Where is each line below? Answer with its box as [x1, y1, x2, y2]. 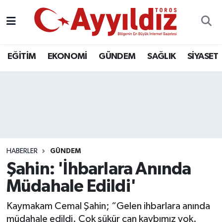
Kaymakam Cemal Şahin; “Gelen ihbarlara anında [6, 201, 210, 211]
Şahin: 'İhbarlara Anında [6, 161, 191, 178]
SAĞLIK [147, 52, 176, 61]
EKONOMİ [47, 52, 87, 61]
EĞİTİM [7, 52, 36, 61]
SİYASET [187, 52, 219, 61]
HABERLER [6, 147, 38, 155]
